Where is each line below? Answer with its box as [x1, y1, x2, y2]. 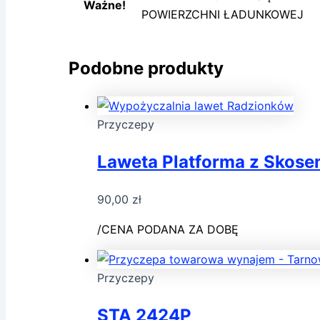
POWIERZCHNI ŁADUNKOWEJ [141, 7, 304, 22]
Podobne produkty [69, 58, 224, 79]
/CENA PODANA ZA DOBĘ [97, 222, 239, 237]
